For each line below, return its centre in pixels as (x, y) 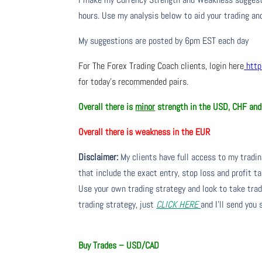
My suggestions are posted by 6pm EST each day (164, 41)
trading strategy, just (118, 205)
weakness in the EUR (173, 132)
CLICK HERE (179, 205)
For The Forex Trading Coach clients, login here (161, 66)
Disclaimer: (99, 157)
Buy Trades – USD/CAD (128, 246)
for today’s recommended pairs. (134, 82)
